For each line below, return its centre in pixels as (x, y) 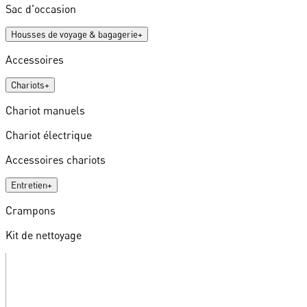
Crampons (30, 211)
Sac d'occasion (41, 9)
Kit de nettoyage (44, 235)
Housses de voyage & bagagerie (74, 35)
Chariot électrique (49, 135)
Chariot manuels (45, 111)
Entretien (29, 185)
